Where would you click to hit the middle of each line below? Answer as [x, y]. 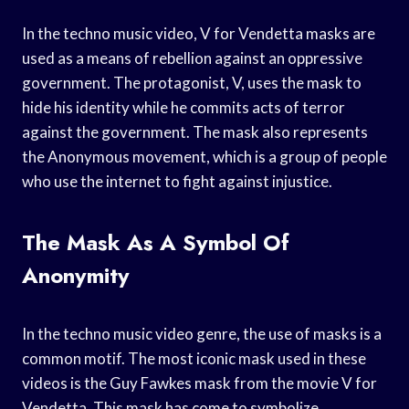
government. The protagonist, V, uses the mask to [192, 82]
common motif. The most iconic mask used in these [194, 358]
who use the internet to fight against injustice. [177, 181]
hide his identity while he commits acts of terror [184, 107]
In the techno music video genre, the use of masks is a [202, 333]
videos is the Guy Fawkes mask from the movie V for [199, 383]
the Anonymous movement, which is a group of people [204, 156]
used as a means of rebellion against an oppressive [192, 58]
